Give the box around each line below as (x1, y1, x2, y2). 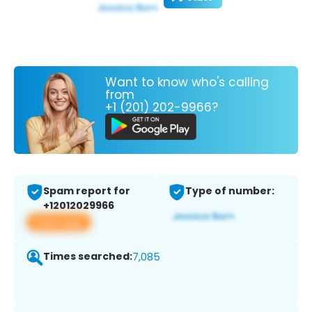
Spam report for (43, 184, 130, 198)
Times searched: (43, 249, 132, 264)
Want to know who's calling (105, 73, 269, 91)
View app (35, 214, 83, 230)
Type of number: (185, 184, 274, 198)
